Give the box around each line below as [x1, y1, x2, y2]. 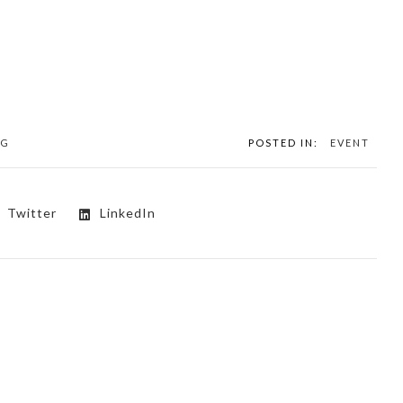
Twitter [6, 205, 57, 221]
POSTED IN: [248, 137, 319, 149]
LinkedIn [99, 205, 156, 221]
